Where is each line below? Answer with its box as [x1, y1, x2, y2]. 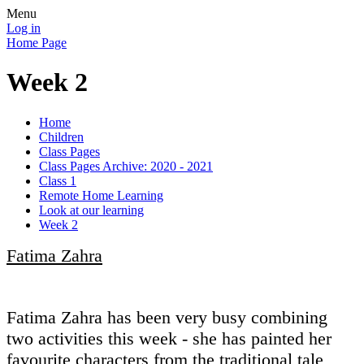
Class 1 [39, 173, 76, 188]
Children [39, 129, 84, 144]
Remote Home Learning [39, 188, 163, 202]
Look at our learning [39, 202, 144, 217]
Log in [6, 21, 41, 35]
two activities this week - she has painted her [6, 327, 331, 349]
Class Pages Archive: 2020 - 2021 [39, 158, 213, 173]
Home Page [6, 36, 67, 50]
